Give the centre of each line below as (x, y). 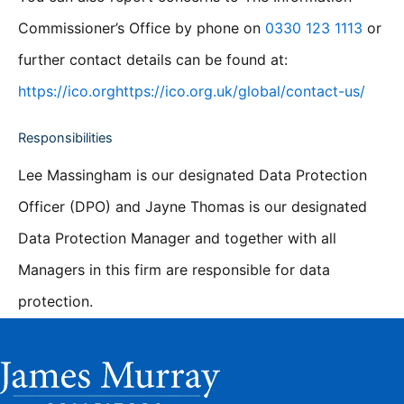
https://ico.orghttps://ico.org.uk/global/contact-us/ (192, 92)
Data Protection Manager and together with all (177, 238)
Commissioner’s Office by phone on (142, 28)
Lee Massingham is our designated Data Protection (193, 174)
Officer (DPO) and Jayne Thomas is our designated (193, 206)
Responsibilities (65, 138)
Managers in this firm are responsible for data (174, 269)
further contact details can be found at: (153, 60)
